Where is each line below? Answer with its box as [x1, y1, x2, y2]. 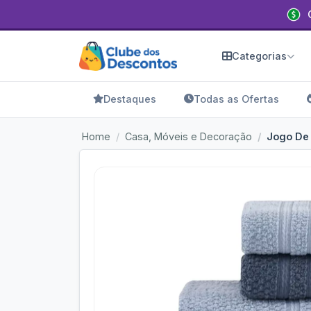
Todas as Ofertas [194, 93, 279, 105]
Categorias [232, 50, 287, 62]
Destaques [103, 93, 156, 105]
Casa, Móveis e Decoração [125, 131, 252, 142]
